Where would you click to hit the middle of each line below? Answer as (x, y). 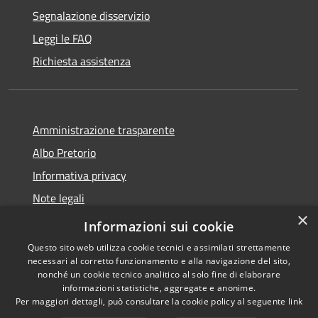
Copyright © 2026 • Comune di (238, 292)
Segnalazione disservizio (91, 15)
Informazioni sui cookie (159, 226)
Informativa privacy (79, 175)
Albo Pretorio (64, 152)
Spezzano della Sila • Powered (238, 309)
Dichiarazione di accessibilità (102, 220)
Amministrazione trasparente (104, 130)
